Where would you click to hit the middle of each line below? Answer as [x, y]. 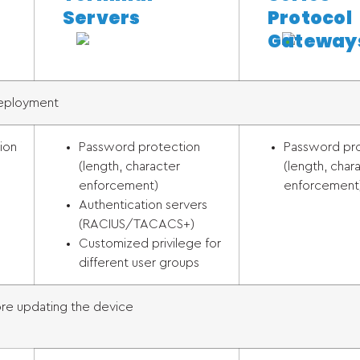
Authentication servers [143, 205]
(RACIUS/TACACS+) [137, 224]
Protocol [310, 18]
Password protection [139, 147]
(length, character [129, 166]
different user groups [139, 263]
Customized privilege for [150, 243]
